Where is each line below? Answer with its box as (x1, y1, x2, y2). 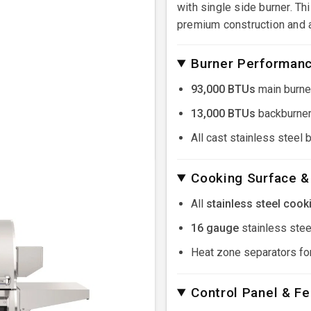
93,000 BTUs (191, 82, 255, 96)
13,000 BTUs (191, 106, 255, 120)
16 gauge (191, 221, 239, 235)
